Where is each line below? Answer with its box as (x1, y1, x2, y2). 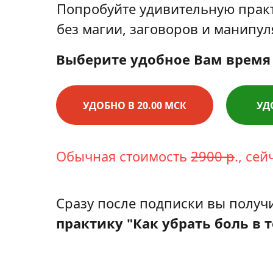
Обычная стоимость (56, 146, 191, 165)
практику (56, 214, 123, 232)
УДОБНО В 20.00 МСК (83, 98, 186, 112)
